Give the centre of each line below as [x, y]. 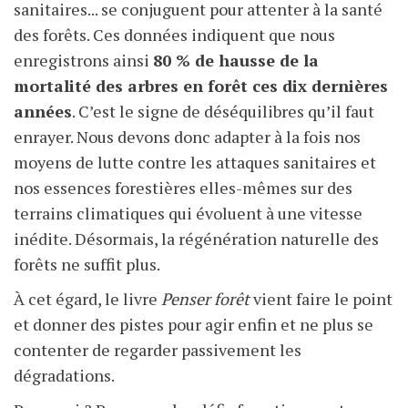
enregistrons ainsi [83, 61]
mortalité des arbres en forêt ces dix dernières [201, 86]
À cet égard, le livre [87, 299]
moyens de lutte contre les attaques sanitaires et [195, 163]
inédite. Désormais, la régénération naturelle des [196, 239]
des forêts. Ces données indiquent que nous [174, 35]
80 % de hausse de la [236, 61]
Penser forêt [205, 299]
